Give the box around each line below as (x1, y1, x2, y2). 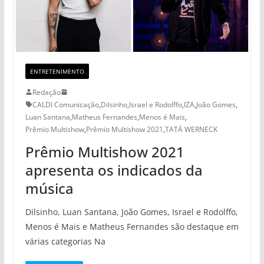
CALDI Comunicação (32, 99, 99, 110)
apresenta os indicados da (25, 160, 203, 180)
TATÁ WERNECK (164, 124, 217, 134)
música (25, 178, 74, 198)
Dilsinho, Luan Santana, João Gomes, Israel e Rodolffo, (25, 206, 238, 217)
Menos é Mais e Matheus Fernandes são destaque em (25, 220, 239, 232)
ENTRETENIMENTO (29, 67, 84, 75)
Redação (32, 87, 61, 97)
